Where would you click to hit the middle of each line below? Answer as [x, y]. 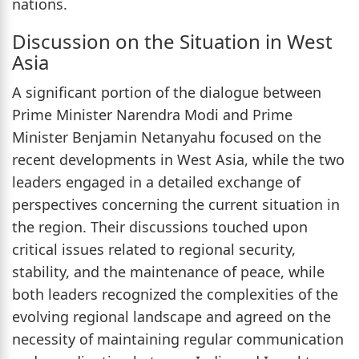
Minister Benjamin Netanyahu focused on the [167, 137]
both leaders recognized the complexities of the [175, 294]
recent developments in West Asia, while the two [178, 159]
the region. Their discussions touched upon [160, 226]
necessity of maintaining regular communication [178, 339]
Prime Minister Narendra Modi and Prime [152, 114]
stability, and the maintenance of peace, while [168, 271]
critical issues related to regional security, [154, 249]
